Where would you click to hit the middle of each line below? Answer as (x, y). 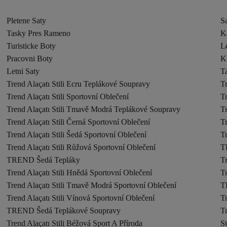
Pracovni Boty (30, 59)
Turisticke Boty (31, 46)
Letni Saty (23, 71)
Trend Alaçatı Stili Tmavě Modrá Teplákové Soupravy (94, 109)
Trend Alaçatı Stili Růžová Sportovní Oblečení (81, 147)
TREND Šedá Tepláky (44, 160)
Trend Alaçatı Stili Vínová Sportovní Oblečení (81, 198)
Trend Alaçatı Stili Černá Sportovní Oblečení (79, 122)
